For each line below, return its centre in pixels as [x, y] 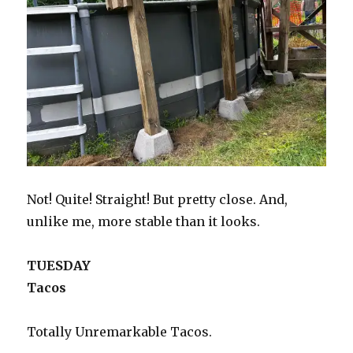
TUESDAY [59, 266]
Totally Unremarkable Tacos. [120, 332]
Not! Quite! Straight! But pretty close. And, [158, 200]
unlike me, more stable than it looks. [145, 222]
